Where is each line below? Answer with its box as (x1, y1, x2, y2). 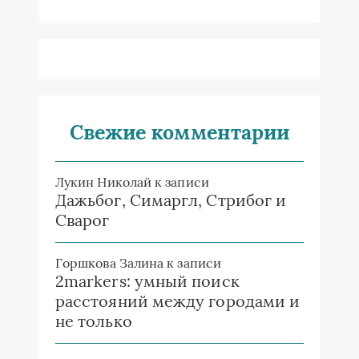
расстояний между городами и (55, 291, 301, 311)
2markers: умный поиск (55, 271, 240, 291)
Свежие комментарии (69, 119, 290, 145)
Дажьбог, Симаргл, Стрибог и (55, 190, 287, 210)
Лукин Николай (55, 174, 152, 190)
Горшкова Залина (55, 255, 164, 271)
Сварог (55, 210, 110, 230)
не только (55, 311, 132, 331)
